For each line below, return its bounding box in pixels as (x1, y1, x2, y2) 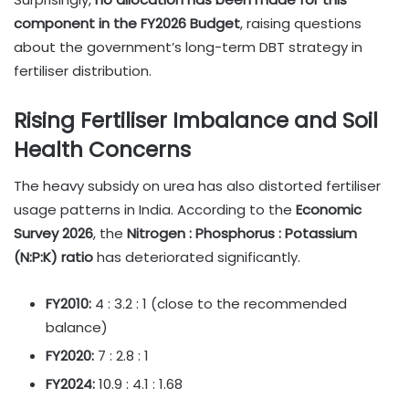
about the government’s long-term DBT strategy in (14, 37, 362, 57)
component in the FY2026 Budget (14, 13, 240, 33)
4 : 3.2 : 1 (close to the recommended (91, 294, 347, 314)
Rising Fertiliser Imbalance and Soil (14, 105, 378, 135)
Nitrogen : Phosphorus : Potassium (127, 224, 357, 244)
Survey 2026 (14, 224, 93, 244)
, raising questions (240, 13, 362, 33)
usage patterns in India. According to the (14, 200, 296, 220)
